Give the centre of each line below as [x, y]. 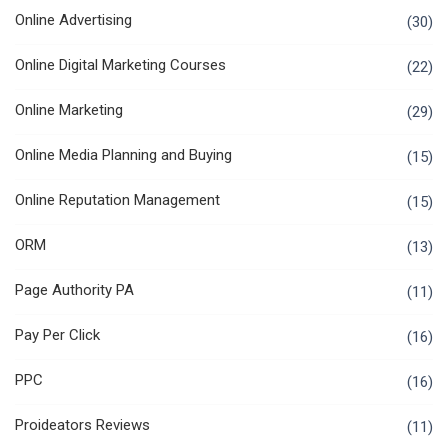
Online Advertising [73, 20]
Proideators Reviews [82, 425]
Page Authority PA [74, 290]
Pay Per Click [57, 335]
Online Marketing [69, 110]
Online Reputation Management [117, 200]
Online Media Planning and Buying [123, 155]
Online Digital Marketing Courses [120, 65]
